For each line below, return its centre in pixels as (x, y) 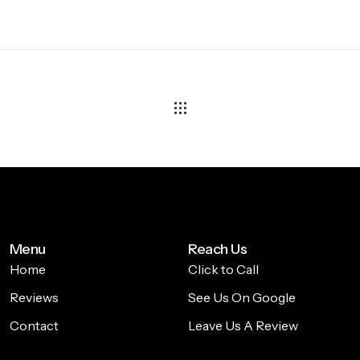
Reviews (34, 297)
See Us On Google (242, 297)
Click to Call (223, 269)
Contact (34, 325)
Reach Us (218, 249)
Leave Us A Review (243, 325)
